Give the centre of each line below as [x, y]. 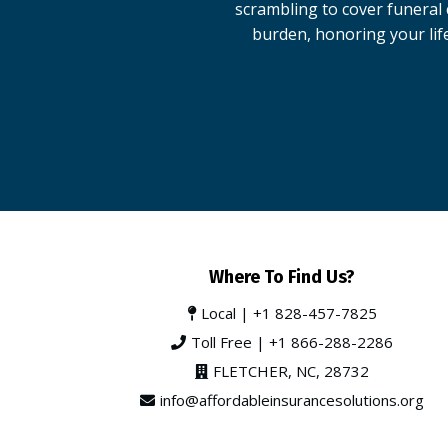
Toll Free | [230, 342]
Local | [226, 313]
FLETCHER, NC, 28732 [291, 371]
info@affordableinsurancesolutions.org [292, 400]
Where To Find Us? [282, 277]
